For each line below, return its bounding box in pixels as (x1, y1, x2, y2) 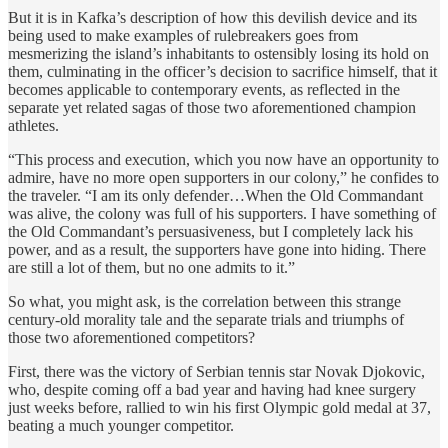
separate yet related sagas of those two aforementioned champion (8, 98, 416, 116)
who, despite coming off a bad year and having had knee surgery (8, 380, 416, 398)
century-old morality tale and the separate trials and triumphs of (8, 310, 404, 328)
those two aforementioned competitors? (8, 328, 255, 346)
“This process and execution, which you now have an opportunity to (8, 150, 439, 168)
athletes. (8, 116, 59, 134)
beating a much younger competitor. (8, 416, 234, 434)
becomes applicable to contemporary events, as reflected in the (8, 80, 400, 98)
